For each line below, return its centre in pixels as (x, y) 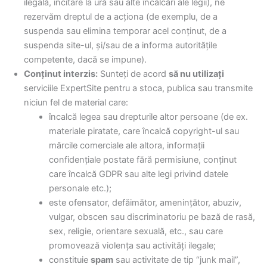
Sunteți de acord (133, 74)
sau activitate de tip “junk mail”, (176, 260)
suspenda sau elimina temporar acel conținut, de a (125, 31)
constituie (69, 260)
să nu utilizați (196, 74)
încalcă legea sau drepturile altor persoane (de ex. (148, 117)
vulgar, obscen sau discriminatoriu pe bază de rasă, (152, 217)
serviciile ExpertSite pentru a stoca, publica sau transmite (138, 89)
